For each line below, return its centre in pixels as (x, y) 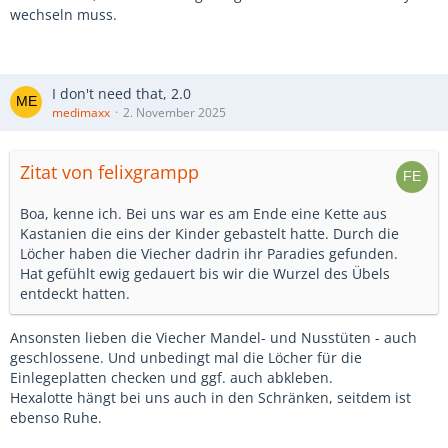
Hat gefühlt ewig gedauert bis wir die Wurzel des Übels (205, 273)
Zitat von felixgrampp (109, 171)
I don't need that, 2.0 (121, 93)
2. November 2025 (174, 112)
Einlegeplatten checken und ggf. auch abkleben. (171, 377)
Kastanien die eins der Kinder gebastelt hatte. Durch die (209, 233)
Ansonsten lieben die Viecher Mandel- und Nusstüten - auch (213, 337)
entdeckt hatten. (75, 293)
